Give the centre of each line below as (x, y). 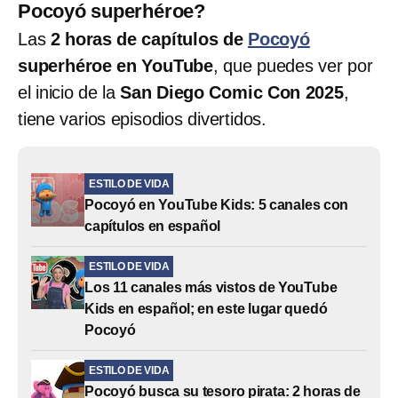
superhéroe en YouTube (116, 65)
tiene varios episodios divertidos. (143, 119)
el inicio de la (69, 92)
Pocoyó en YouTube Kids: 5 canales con (217, 204)
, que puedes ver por (293, 65)
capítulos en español (153, 226)
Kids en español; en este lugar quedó (206, 308)
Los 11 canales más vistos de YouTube (211, 287)
